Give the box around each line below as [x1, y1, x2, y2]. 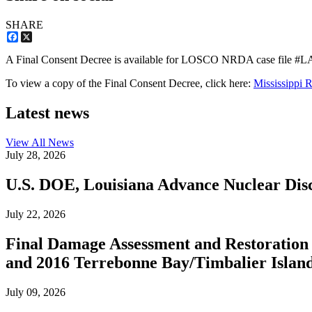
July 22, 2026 [6, 208, 65, 220]
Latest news [6, 104, 89, 123]
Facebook [18, 31, 61, 43]
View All [6, 136, 48, 148]
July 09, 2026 [6, 286, 65, 298]
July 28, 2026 [6, 148, 65, 161]
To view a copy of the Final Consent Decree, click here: [6, 77, 253, 90]
